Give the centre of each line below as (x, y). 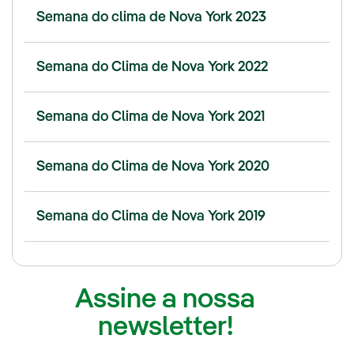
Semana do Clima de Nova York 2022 (152, 67)
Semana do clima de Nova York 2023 (151, 17)
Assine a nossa (165, 299)
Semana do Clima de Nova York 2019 (151, 216)
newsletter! (165, 327)
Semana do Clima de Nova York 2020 (153, 166)
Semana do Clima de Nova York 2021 (151, 117)
